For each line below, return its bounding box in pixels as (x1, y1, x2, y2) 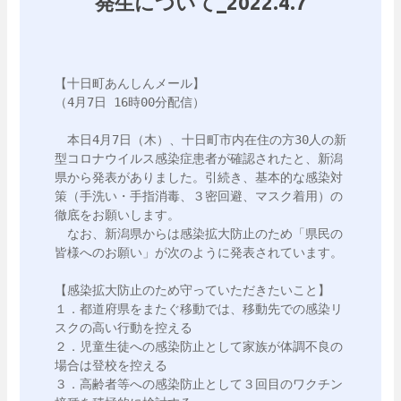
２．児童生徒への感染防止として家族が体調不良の (55, 339, 343, 354)
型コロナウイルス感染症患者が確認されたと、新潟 (55, 151, 343, 166)
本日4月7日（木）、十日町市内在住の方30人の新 (55, 132, 346, 147)
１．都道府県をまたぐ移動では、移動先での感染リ (55, 302, 343, 316)
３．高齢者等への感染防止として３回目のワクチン (55, 377, 343, 391)
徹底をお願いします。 (55, 208, 180, 222)
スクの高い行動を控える (55, 320, 192, 335)
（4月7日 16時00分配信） (55, 95, 205, 109)
